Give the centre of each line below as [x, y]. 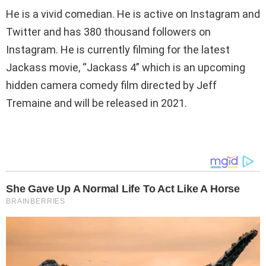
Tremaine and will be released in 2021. [96, 103]
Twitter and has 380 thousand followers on [108, 31]
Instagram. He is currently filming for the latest [118, 49]
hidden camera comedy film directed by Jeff [111, 85]
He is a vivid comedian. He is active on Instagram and [133, 14]
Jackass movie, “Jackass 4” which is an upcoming [126, 67]
